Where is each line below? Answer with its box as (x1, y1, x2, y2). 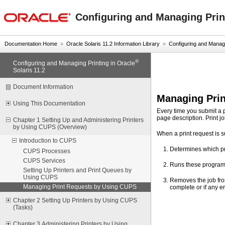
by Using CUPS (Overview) (13, 124, 87, 130)
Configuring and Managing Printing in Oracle (13, 60, 135, 66)
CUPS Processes (23, 148, 70, 154)
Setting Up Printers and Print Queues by (23, 167, 132, 173)
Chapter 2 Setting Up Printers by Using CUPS (13, 197, 137, 203)
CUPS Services (23, 157, 65, 164)
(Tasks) (13, 204, 33, 210)
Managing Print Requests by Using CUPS (23, 183, 137, 190)
